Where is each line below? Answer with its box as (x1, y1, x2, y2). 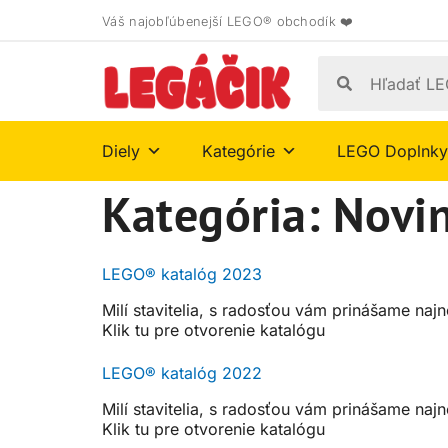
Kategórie (202, 141, 275, 162)
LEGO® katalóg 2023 (102, 264, 262, 285)
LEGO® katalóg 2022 (102, 362, 262, 383)
